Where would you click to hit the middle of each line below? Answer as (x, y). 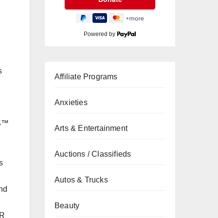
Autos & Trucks (81, 180)
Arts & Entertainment (91, 128)
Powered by (100, 34)
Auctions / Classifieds (93, 154)
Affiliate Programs (86, 77)
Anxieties (71, 102)
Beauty (67, 206)
